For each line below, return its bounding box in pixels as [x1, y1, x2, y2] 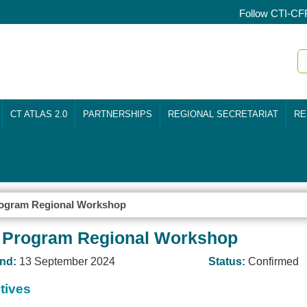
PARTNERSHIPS [83, 110, 152, 119]
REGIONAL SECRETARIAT [168, 110, 278, 119]
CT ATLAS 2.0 [10, 110, 67, 119]
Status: [208, 256, 249, 267]
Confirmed [248, 256, 299, 267]
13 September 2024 [19, 256, 115, 267]
